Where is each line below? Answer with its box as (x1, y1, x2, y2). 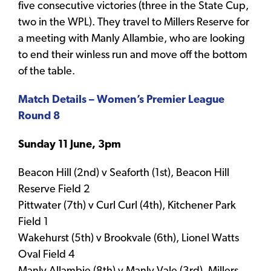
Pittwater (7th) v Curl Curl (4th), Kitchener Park (18, 200, 236, 212)
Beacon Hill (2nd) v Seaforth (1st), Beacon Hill (18, 167, 229, 179)
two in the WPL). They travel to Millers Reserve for (18, 16, 249, 28)
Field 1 (18, 216, 48, 228)
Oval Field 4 (18, 249, 75, 261)
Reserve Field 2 (18, 183, 90, 195)
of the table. (18, 65, 75, 77)
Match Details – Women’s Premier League (18, 94, 224, 106)
